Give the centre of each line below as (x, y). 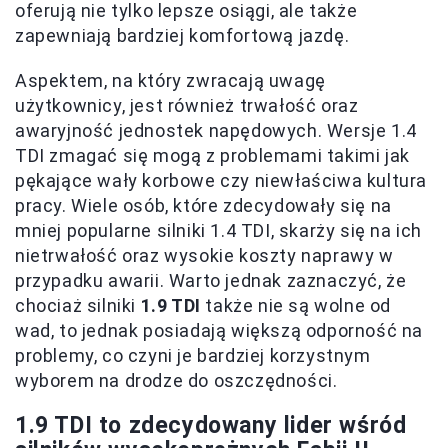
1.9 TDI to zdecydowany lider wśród (211, 426)
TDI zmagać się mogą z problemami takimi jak (212, 156)
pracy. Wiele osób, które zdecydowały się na (203, 206)
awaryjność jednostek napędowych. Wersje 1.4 (216, 131)
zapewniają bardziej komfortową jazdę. (182, 36)
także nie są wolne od (296, 306)
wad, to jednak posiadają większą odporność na (219, 331)
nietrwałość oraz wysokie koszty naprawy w (204, 256)
